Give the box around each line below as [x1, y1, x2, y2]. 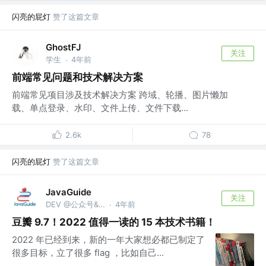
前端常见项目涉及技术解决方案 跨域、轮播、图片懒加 [12, 89, 228, 101]
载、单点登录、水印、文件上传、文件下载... [12, 102, 188, 114]
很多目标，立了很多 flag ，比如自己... [12, 247, 164, 259]
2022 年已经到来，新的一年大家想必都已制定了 [12, 234, 205, 246]
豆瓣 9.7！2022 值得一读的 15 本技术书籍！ [12, 216, 216, 229]
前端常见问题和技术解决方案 [12, 71, 143, 84]
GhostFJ [46, 41, 81, 53]
